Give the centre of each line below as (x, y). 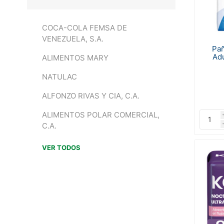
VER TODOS (61, 147)
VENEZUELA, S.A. (72, 39)
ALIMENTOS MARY (75, 58)
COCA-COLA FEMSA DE (84, 28)
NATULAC (59, 77)
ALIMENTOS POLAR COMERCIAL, (100, 115)
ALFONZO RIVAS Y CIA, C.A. (90, 96)
